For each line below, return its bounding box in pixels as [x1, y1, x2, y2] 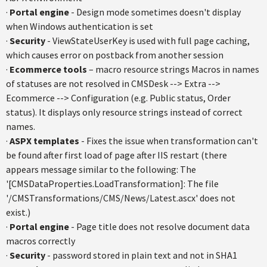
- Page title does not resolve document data [69, 221, 250, 232]
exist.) [6, 206, 30, 218]
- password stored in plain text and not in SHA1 [45, 249, 237, 261]
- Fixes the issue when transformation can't [79, 135, 258, 147]
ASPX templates [10, 135, 79, 147]
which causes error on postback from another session [6, 49, 223, 61]
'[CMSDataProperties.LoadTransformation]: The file [6, 178, 219, 190]
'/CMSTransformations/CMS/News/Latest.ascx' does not [6, 192, 235, 204]
